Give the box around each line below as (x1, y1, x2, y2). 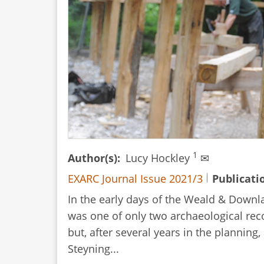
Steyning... (68, 242, 119, 256)
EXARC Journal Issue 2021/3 (68, 171, 203, 186)
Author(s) (68, 150, 117, 165)
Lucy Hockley (126, 150, 193, 165)
